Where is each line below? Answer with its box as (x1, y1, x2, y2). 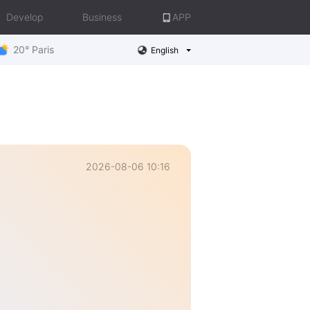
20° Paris (13, 44, 54, 55)
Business (82, 11, 122, 23)
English (150, 44, 179, 55)
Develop (6, 11, 43, 23)
